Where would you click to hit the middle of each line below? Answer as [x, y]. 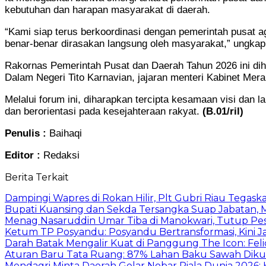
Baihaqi [66, 133]
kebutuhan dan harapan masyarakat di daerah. [107, 9]
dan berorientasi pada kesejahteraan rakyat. [104, 111]
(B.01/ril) [223, 111]
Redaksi [61, 155]
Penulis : [27, 133]
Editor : [24, 155]
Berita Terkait [37, 177]
